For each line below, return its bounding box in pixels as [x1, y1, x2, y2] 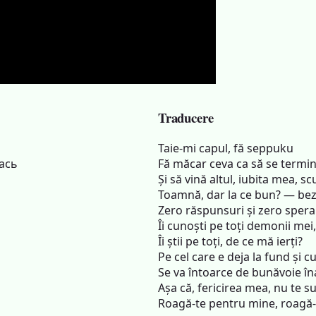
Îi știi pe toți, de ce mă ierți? [158, 233, 303, 249]
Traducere [158, 108, 214, 128]
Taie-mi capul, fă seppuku [158, 140, 293, 156]
